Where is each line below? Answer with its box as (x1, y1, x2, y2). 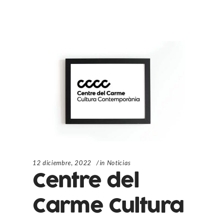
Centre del (32, 166, 139, 195)
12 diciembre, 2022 (32, 158, 92, 167)
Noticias (107, 158, 131, 167)
